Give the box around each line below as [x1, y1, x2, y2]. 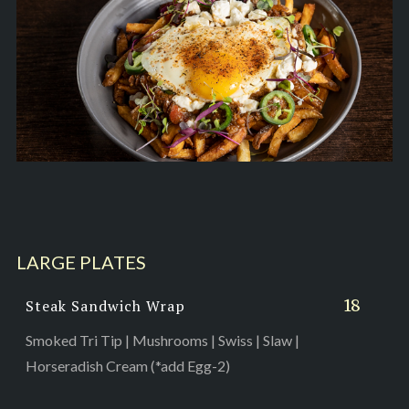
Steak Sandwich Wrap [25, 295, 185, 316]
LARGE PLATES [16, 250, 146, 273]
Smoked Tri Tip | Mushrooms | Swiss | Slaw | [25, 330, 299, 349]
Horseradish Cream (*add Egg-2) [25, 356, 230, 374]
